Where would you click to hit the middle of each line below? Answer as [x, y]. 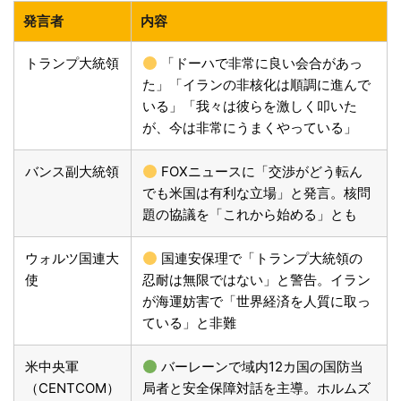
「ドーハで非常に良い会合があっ [260, 64]
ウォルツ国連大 [72, 259]
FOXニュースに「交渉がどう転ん [260, 172]
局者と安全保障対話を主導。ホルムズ [256, 388]
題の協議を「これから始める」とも [250, 215]
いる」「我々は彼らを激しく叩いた [250, 107]
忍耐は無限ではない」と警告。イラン [256, 280]
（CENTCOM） [73, 388]
